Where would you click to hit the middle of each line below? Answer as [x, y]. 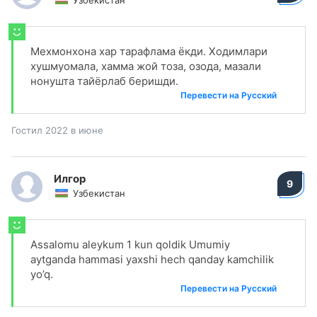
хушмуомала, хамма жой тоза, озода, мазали [146, 66]
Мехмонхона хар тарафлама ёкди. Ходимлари [149, 51]
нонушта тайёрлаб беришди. [104, 81]
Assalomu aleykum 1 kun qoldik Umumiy [130, 244]
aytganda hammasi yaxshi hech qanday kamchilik [152, 259]
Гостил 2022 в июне [57, 130]
